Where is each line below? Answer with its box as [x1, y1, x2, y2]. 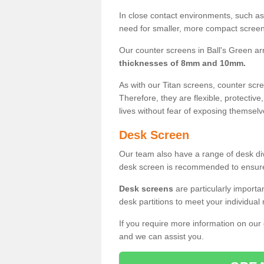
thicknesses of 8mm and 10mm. [119, 58, 246, 68]
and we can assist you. [119, 231, 204, 241]
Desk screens [119, 183, 173, 193]
